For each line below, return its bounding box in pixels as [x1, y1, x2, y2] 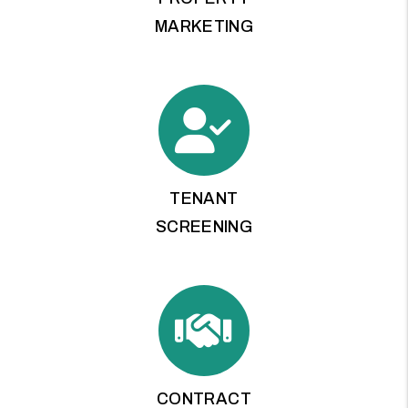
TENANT [169, 189, 239, 208]
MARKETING [154, 16, 254, 36]
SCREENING [155, 217, 253, 236]
